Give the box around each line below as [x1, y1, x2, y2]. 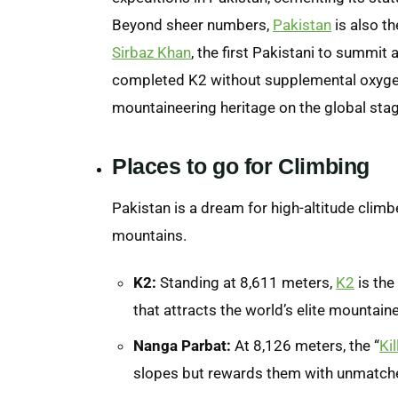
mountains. [112, 226, 187, 244]
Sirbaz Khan [112, 43, 191, 61]
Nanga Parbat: [133, 336, 231, 354]
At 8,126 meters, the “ [231, 336, 379, 354]
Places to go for [112, 153, 279, 179]
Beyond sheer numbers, [112, 15, 273, 34]
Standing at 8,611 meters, [156, 273, 336, 291]
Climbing [278, 153, 370, 179]
